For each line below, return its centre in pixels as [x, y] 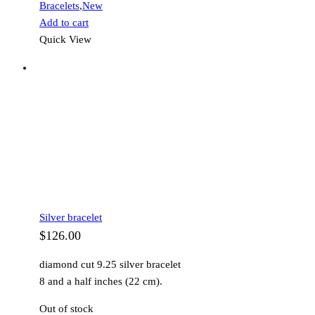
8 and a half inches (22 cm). [101, 282]
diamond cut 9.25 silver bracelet [110, 265]
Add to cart [64, 23]
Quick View [65, 40]
